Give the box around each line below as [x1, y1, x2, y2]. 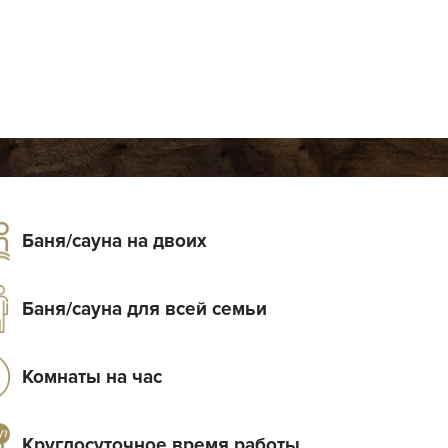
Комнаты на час [21, 366, 162, 390]
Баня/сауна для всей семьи [21, 298, 267, 322]
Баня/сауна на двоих [21, 230, 207, 254]
